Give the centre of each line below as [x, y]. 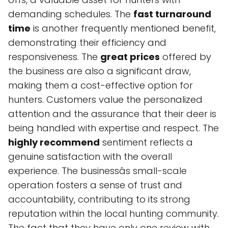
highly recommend [54, 142]
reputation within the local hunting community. [113, 214]
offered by [186, 57]
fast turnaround [172, 14]
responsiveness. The [54, 57]
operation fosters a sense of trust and [95, 185]
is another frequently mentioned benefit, [123, 28]
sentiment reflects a [146, 142]
